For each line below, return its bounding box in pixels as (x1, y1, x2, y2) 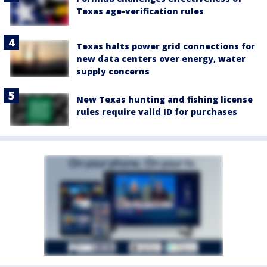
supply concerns (76, 65, 150, 77)
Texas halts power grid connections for (76, 40, 255, 52)
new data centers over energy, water (76, 52, 246, 64)
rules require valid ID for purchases (76, 105, 237, 117)
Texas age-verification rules (76, 5, 204, 17)
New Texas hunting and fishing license (76, 93, 253, 105)
